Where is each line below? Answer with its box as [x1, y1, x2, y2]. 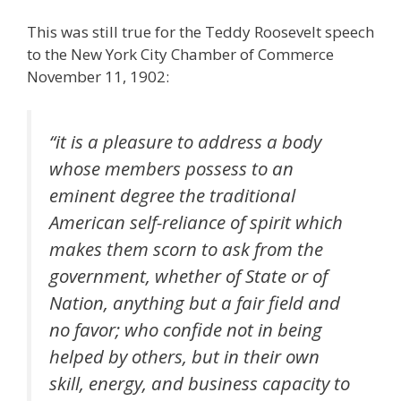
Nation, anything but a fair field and [49, 290, 340, 316]
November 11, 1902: [27, 65, 169, 87]
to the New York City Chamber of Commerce [27, 43, 334, 64]
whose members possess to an [49, 156, 294, 182]
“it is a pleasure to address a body [49, 129, 321, 155]
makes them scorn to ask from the [49, 236, 323, 262]
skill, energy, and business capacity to [49, 371, 350, 397]
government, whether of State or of [49, 263, 328, 289]
